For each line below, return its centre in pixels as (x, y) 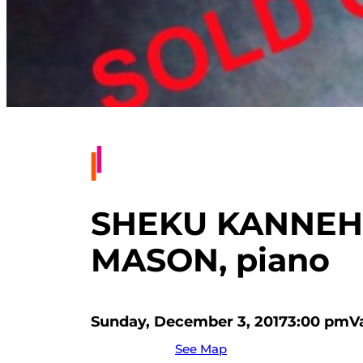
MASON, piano (210, 261)
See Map (201, 349)
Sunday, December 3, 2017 (189, 322)
